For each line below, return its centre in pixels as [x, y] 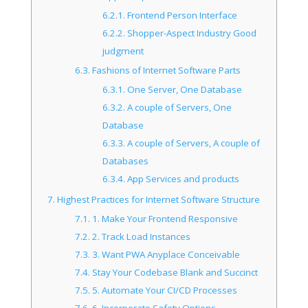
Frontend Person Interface [181, 15]
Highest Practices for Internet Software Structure [158, 199]
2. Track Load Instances [141, 236]
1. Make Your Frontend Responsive [164, 218]
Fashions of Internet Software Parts [166, 70]
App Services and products [182, 178]
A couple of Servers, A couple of [192, 143]
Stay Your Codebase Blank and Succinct [174, 272]
